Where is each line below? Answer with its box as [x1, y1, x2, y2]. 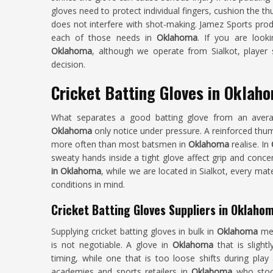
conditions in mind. [51, 179, 125, 190]
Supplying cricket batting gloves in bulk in [51, 225, 218, 237]
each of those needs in [51, 32, 157, 43]
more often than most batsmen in [51, 138, 188, 150]
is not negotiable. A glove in [51, 239, 172, 250]
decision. [51, 58, 85, 70]
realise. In [232, 138, 271, 150]
